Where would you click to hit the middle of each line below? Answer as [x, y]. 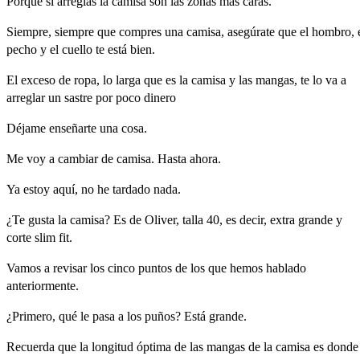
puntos [155, 268]
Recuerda [31, 346]
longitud [112, 346]
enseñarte [73, 128]
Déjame [26, 128]
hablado [286, 268]
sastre [78, 97]
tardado [131, 189]
